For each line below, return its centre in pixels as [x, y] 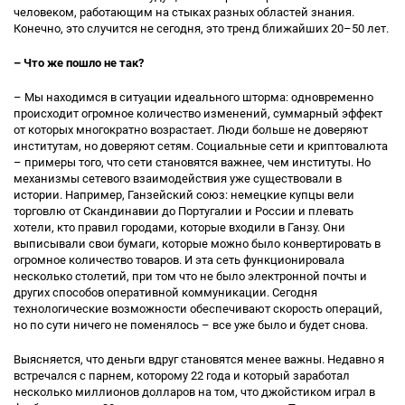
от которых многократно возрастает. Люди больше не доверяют [191, 130]
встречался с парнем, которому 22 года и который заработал [182, 376]
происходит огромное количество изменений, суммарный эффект [198, 113]
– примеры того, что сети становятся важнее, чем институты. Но [192, 162]
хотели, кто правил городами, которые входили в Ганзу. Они [179, 227]
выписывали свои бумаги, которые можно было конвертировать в [197, 244]
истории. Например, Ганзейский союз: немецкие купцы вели [184, 195]
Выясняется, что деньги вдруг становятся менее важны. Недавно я [199, 359]
